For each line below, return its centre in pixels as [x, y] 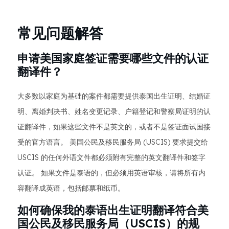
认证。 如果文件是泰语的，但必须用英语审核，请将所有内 [111, 173]
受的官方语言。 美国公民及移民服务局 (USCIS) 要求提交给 [113, 142]
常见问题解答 [60, 33]
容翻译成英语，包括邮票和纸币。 [71, 188]
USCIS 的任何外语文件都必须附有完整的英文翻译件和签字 [111, 157]
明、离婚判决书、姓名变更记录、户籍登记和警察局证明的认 [114, 111]
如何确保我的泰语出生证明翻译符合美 [113, 210]
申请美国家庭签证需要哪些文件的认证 [113, 58]
